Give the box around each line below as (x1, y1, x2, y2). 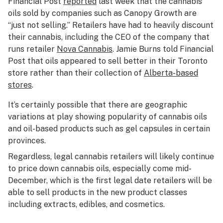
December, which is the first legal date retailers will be (8, 176, 212, 185)
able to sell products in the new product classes (8, 188, 187, 197)
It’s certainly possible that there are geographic (8, 100, 188, 110)
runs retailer (8, 44, 57, 54)
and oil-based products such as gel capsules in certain (8, 124, 210, 133)
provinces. (8, 136, 46, 145)
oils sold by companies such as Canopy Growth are (8, 8, 197, 18)
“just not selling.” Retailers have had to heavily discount (8, 20, 214, 30)
